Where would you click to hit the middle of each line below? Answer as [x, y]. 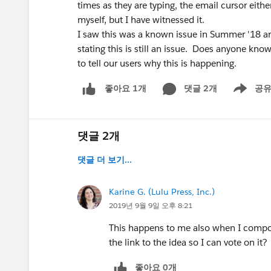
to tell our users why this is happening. [157, 63]
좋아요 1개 [126, 89]
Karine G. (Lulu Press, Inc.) [162, 191]
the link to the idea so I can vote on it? [188, 242]
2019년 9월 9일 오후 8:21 [151, 205]
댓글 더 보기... [105, 159]
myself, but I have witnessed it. [143, 20]
